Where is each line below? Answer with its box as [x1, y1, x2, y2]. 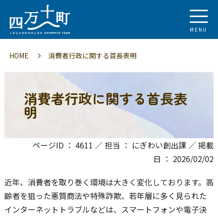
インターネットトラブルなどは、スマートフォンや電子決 [4, 203, 207, 215]
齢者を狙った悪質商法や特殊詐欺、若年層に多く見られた [4, 190, 207, 201]
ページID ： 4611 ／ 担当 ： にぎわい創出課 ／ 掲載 [33, 139, 214, 151]
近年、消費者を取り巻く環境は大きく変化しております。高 [4, 176, 214, 188]
